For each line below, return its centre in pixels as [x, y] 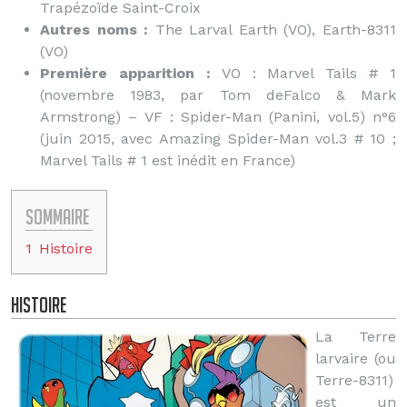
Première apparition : [125, 73]
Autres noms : [94, 30]
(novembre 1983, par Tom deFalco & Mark [218, 95]
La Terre [356, 337]
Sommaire [57, 217]
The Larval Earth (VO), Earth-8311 [273, 30]
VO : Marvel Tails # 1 [303, 73]
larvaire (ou [356, 358]
